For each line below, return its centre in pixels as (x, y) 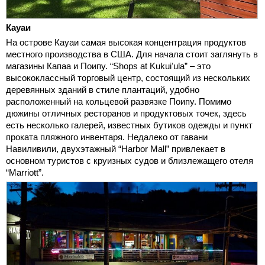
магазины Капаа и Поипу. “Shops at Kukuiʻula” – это (108, 66)
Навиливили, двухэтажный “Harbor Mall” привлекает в (116, 149)
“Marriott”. (25, 173)
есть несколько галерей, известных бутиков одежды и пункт (129, 125)
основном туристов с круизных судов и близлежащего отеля (130, 161)
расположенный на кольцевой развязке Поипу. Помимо (119, 102)
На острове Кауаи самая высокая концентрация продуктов (126, 43)
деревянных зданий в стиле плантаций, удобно (103, 90)
